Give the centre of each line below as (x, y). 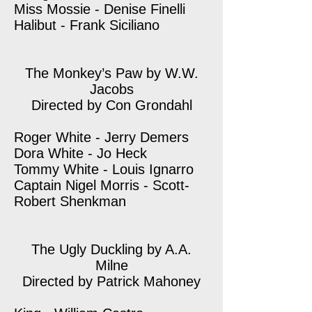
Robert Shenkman (70, 201)
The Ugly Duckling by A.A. (111, 249)
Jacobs (111, 89)
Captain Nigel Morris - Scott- (102, 185)
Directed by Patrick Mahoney (111, 281)
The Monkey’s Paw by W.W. (111, 73)
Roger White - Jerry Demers (101, 137)
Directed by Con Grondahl (111, 105)
